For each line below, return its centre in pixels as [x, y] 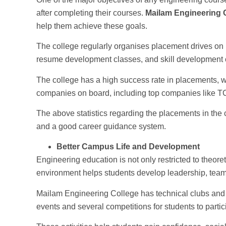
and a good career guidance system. [101, 126]
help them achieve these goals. [92, 26]
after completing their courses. [91, 13]
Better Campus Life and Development [128, 147]
